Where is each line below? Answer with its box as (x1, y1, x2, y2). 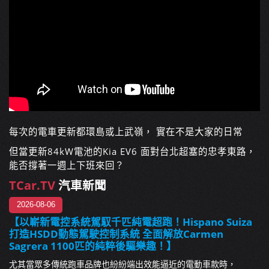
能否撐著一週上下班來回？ (9, 159, 124, 172)
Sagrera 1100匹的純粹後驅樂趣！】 (9, 239, 177, 253)
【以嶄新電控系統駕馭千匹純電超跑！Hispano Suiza (9, 215, 252, 229)
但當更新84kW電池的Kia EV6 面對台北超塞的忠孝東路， (9, 145, 256, 159)
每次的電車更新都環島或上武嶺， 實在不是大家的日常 (9, 125, 243, 139)
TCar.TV (9, 177, 55, 194)
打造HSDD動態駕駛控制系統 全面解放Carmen (9, 227, 223, 241)
